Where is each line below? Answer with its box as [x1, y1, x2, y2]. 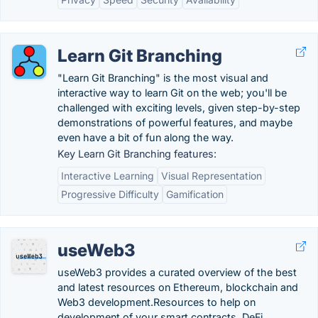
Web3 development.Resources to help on [57, 296, 256, 308]
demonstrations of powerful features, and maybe [57, 116, 292, 128]
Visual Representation [161, 170, 262, 182]
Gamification [166, 188, 224, 200]
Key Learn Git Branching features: [57, 148, 216, 160]
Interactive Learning [61, 170, 154, 182]
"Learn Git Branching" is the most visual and [57, 72, 268, 84]
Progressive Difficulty [61, 188, 159, 200]
